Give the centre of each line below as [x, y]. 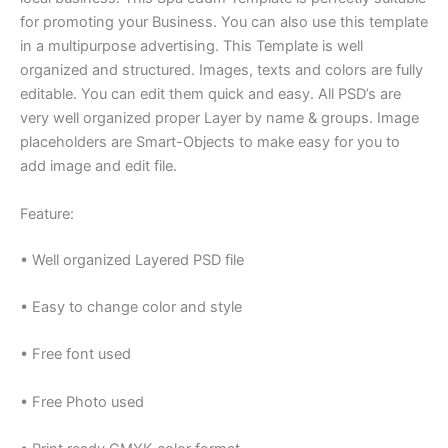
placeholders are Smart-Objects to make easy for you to [210, 142]
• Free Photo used [82, 401]
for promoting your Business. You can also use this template [224, 22]
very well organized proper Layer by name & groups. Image [219, 118]
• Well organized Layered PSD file [132, 259]
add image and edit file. [98, 166]
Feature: [47, 213]
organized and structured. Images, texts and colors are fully [221, 70]
